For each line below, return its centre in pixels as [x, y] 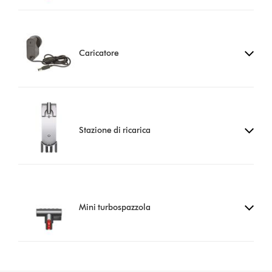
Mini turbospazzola [115, 207]
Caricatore [99, 53]
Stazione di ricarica [115, 130]
